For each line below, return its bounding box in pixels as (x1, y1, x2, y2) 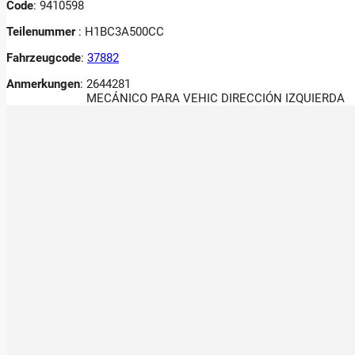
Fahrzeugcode (6, 50, 81, 65)
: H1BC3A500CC (78, 24, 164, 39)
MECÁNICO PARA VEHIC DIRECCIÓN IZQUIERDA (86, 90, 345, 105)
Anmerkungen (6, 76, 80, 91)
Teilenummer (6, 24, 78, 39)
